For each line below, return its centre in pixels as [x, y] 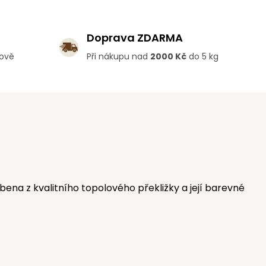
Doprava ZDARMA [135, 38]
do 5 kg [202, 56]
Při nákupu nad [118, 56]
